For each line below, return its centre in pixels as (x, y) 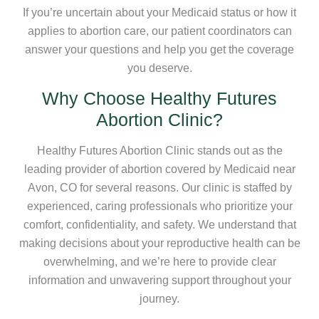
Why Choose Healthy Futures (159, 98)
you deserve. (159, 68)
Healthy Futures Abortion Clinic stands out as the (159, 150)
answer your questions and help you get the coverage (159, 49)
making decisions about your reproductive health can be (159, 243)
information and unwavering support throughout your (159, 280)
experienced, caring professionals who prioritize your (159, 206)
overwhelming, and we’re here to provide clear (159, 261)
